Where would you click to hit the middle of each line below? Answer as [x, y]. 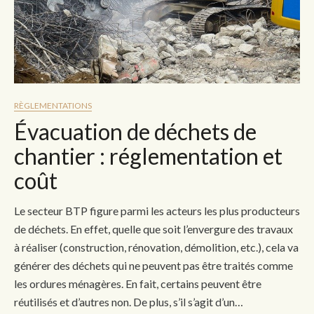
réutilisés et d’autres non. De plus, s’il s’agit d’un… [129, 301]
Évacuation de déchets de [135, 131]
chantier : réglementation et [148, 156]
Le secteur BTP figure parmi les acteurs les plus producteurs [157, 210]
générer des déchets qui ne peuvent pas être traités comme [153, 265]
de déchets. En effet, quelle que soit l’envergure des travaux [153, 228]
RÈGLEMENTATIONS [53, 105]
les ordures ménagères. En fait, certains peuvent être [138, 283]
